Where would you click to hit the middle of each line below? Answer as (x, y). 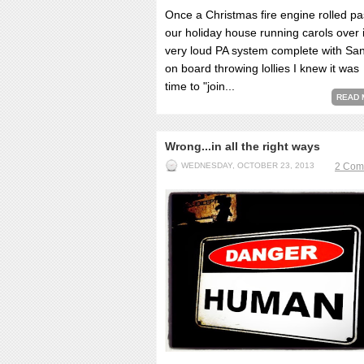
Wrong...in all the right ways (243, 146)
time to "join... (200, 86)
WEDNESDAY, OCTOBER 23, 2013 (248, 165)
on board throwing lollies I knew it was (262, 68)
